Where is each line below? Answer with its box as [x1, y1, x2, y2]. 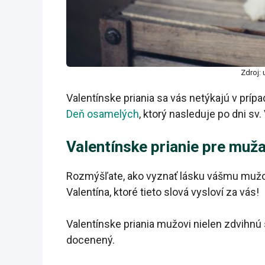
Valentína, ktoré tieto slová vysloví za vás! [66, 186, 259, 199]
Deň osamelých [66, 108, 139, 121]
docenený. [66, 234, 115, 247]
